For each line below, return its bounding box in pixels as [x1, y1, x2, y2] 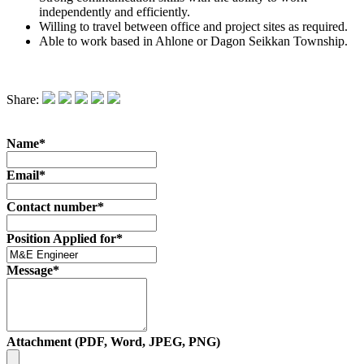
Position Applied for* [6, 232, 123, 246]
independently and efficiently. [39, 5, 190, 19]
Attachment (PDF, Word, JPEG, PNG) [6, 335, 220, 349]
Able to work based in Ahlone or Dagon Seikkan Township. [39, 34, 348, 49]
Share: [6, 93, 42, 107]
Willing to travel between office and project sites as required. [39, 19, 348, 34]
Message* [6, 263, 59, 278]
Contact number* [6, 200, 104, 214]
